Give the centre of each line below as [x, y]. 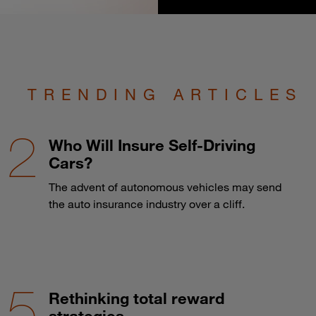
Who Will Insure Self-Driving [152, 145]
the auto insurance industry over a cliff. [146, 203]
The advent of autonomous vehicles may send [165, 187]
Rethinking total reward [136, 298]
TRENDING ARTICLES [165, 94]
